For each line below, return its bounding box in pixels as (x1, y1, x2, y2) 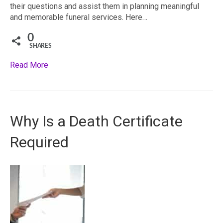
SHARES (29, 43, 52, 49)
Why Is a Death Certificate (10, 112, 183, 130)
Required (10, 133, 69, 151)
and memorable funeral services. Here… (10, 12, 147, 22)
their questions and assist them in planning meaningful (10, 1, 199, 11)
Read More (10, 60, 48, 70)
